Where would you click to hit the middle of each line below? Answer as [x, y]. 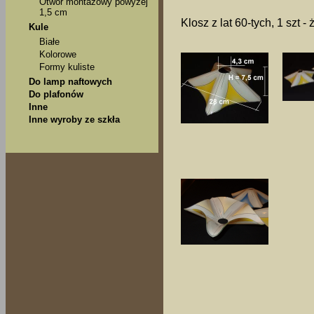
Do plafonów [56, 94]
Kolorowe [58, 54]
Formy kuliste [67, 67]
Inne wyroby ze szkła [74, 120]
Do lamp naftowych [70, 82]
